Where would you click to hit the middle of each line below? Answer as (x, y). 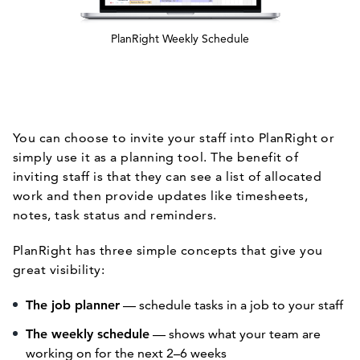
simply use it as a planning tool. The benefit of (156, 157)
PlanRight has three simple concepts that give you (168, 250)
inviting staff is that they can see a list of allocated (168, 176)
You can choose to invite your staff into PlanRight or (174, 138)
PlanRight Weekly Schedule (180, 39)
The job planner (73, 305)
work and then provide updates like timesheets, (161, 196)
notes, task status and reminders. (115, 215)
